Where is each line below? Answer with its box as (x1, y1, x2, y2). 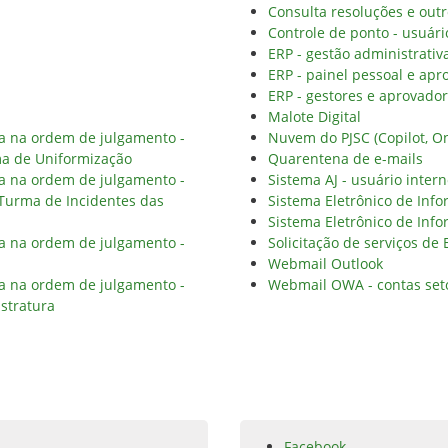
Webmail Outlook (268, 254, 383, 273)
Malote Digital (268, 107, 361, 126)
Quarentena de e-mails (268, 149, 423, 168)
